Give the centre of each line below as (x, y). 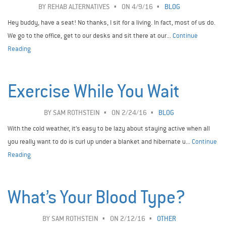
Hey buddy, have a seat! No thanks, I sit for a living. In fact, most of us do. (111, 23)
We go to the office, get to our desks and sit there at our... (90, 36)
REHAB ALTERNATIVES (78, 7)
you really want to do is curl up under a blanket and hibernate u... (100, 142)
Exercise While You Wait (93, 92)
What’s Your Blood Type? (96, 198)
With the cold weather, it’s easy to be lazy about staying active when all (109, 129)
